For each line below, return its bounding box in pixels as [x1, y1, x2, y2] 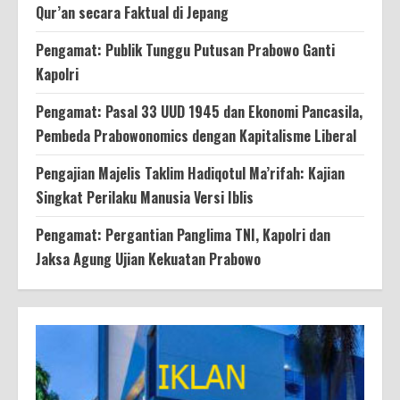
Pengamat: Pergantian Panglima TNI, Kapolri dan [36, 224, 330, 246]
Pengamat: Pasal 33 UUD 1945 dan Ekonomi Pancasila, [36, 101, 362, 123]
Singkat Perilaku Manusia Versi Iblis [36, 187, 254, 209]
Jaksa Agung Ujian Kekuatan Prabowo [36, 248, 261, 271]
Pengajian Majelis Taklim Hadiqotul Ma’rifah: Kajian [36, 162, 345, 185]
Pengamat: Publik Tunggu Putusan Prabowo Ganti [36, 39, 335, 62]
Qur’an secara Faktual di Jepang [36, 2, 229, 24]
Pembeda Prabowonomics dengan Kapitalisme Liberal [36, 125, 356, 147]
